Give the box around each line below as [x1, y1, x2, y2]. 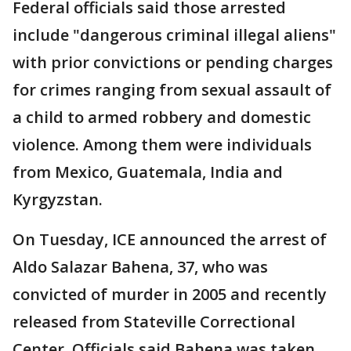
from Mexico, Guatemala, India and [13, 161, 283, 183]
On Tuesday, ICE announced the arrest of [13, 229, 327, 250]
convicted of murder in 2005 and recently [13, 284, 327, 305]
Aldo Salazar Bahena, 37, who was [13, 256, 268, 277]
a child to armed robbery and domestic [13, 107, 311, 128]
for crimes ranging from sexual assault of [13, 79, 331, 100]
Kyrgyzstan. [13, 189, 103, 210]
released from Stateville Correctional [13, 311, 295, 332]
